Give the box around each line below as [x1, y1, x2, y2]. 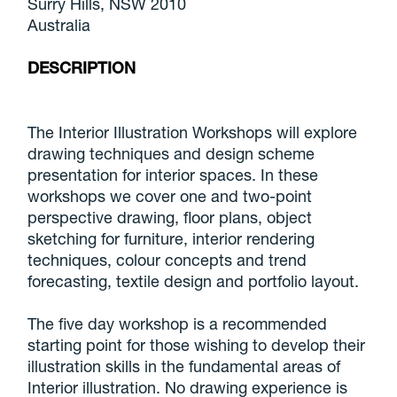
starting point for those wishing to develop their [27, 334, 366, 354]
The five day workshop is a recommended [27, 313, 328, 333]
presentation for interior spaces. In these [27, 164, 319, 184]
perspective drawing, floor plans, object [27, 206, 313, 227]
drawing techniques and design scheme [27, 143, 315, 163]
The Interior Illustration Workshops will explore [27, 121, 358, 142]
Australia [27, 15, 91, 35]
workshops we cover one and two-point [27, 185, 313, 206]
